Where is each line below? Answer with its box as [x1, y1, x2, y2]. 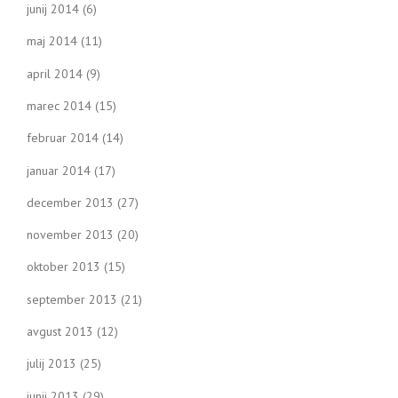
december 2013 [27, 194, 114, 211]
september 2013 [27, 291, 117, 307]
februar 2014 [27, 130, 99, 147]
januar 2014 [27, 162, 91, 179]
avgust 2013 [27, 323, 93, 340]
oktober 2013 [27, 259, 100, 275]
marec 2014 [27, 97, 92, 114]
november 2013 [27, 227, 114, 243]
